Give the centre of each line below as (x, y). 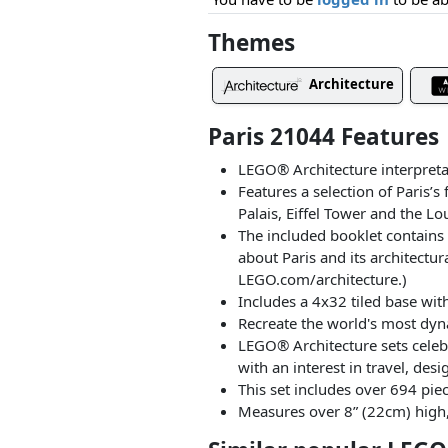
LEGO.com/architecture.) (323, 278)
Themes (252, 42)
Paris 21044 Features (324, 137)
